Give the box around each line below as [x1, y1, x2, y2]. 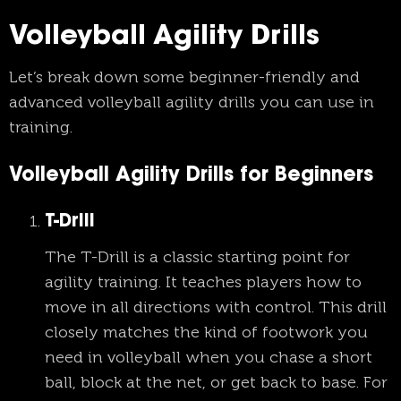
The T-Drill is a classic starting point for [45, 247, 350, 268]
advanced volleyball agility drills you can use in [9, 92, 374, 113]
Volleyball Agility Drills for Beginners [9, 166, 373, 187]
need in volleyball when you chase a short [45, 347, 372, 368]
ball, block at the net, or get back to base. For [45, 372, 388, 393]
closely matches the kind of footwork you [45, 322, 368, 343]
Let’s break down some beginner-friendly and [9, 67, 360, 88]
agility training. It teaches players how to [45, 272, 362, 293]
